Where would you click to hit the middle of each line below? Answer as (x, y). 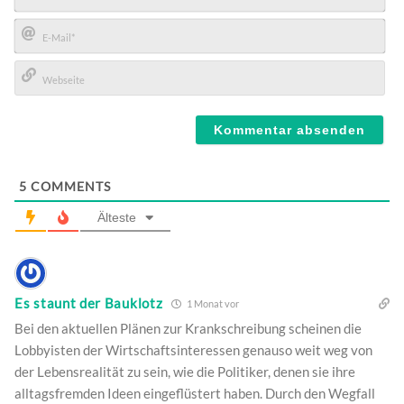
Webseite (47, 104)
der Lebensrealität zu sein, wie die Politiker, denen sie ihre (185, 371)
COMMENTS (69, 186)
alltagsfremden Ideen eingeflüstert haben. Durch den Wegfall (195, 393)
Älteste (117, 217)
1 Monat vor (212, 303)
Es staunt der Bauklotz (89, 303)
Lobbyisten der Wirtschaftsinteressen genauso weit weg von (193, 349)
